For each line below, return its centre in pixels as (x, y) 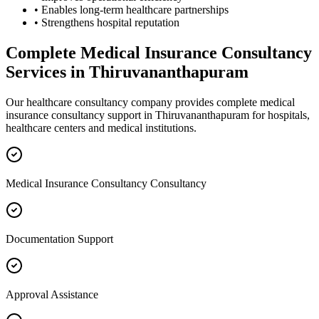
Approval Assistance (52, 294)
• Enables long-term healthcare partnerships (131, 10)
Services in (47, 72)
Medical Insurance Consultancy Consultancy (106, 183)
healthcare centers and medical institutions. (101, 127)
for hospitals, (279, 115)
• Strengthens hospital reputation (107, 23)
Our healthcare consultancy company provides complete (133, 102)
